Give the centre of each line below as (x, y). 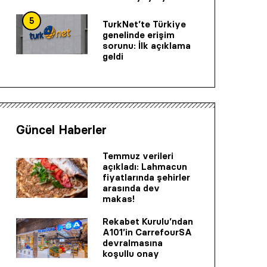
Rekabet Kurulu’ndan (148, 222)
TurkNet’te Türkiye (144, 24)
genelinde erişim (139, 35)
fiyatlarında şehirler (146, 178)
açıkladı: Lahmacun (145, 167)
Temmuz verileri (138, 156)
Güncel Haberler (61, 130)
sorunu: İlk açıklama (147, 45)
